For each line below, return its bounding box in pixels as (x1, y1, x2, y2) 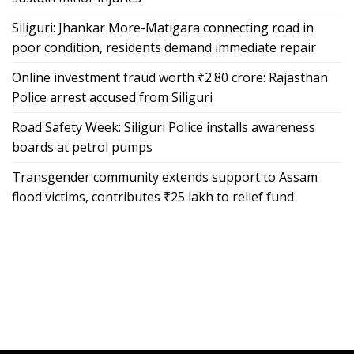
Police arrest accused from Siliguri (12, 88, 213, 106)
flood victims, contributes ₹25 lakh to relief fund (12, 187, 294, 205)
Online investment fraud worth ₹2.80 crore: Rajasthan (12, 68, 328, 86)
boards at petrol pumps (12, 137, 153, 156)
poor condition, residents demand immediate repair (12, 38, 316, 56)
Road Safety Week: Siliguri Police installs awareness (12, 118, 315, 136)
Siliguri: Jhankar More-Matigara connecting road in (12, 18, 314, 36)
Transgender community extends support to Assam (12, 168, 318, 186)
